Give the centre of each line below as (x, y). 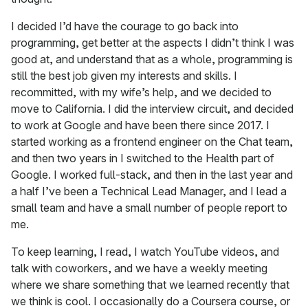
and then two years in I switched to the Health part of (143, 158)
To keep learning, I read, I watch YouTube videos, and (145, 252)
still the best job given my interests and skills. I (124, 76)
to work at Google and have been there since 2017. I (140, 125)
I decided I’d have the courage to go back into (125, 26)
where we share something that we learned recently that (150, 285)
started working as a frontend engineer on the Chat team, (152, 142)
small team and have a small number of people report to (149, 208)
